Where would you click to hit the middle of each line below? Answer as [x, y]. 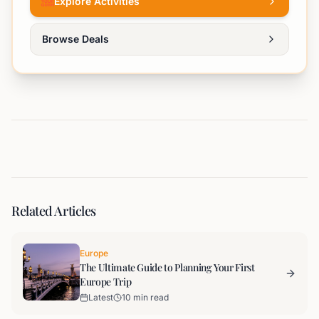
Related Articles [54, 211]
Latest [101, 297]
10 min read [145, 297]
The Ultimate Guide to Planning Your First [167, 267]
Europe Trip [106, 282]
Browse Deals [75, 39]
